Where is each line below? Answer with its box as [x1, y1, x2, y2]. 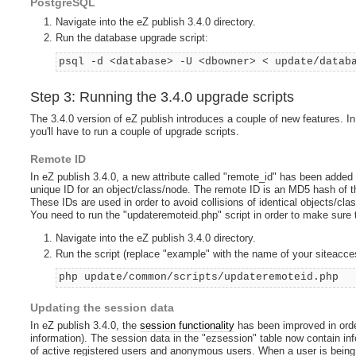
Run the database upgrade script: [56, 32, 209, 44]
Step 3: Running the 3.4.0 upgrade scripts [30, 89, 295, 106]
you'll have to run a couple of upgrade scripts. [30, 126, 240, 138]
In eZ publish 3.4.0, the [30, 319, 141, 332]
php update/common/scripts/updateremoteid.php [59, 271, 339, 284]
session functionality [140, 319, 235, 332]
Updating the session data [30, 301, 175, 315]
